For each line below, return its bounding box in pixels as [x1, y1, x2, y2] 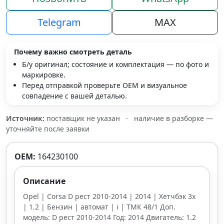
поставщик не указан [44, 113, 122, 123]
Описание [23, 175, 65, 186]
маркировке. [22, 70, 65, 79]
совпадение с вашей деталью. [22, 91, 127, 100]
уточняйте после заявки [6, 124, 89, 133]
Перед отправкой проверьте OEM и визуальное [22, 80, 187, 90]
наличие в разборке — [134, 113, 213, 123]
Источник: [6, 113, 44, 123]
